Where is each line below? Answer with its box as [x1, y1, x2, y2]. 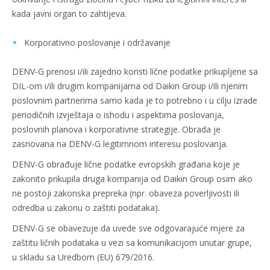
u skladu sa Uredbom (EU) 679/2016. [12, 251, 154, 263]
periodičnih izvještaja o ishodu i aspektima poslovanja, [12, 109, 224, 121]
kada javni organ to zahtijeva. [12, 8, 127, 19]
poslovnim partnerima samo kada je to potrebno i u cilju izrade [12, 95, 257, 106]
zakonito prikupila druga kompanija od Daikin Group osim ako [12, 173, 253, 184]
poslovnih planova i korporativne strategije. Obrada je [12, 124, 221, 135]
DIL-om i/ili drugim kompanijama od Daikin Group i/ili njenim [12, 80, 248, 92]
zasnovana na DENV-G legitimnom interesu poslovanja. [12, 138, 228, 149]
